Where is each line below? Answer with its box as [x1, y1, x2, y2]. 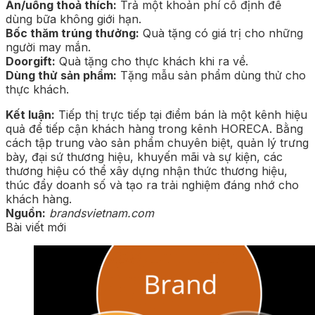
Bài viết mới [6, 219, 66, 234]
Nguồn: [6, 205, 46, 220]
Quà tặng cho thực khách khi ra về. [56, 53, 248, 68]
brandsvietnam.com [49, 205, 154, 220]
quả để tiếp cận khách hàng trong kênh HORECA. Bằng [6, 121, 303, 136]
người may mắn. [6, 39, 91, 54]
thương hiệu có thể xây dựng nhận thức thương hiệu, [6, 163, 288, 178]
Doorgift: [6, 53, 56, 68]
